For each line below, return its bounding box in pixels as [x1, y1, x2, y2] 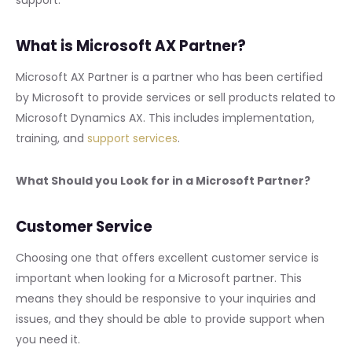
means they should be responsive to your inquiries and [16, 291, 316, 307]
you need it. [16, 332, 80, 348]
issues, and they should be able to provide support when [16, 311, 324, 328]
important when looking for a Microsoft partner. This [16, 270, 302, 287]
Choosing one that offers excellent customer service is [16, 250, 319, 266]
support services [87, 130, 178, 147]
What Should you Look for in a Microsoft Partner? [16, 173, 310, 189]
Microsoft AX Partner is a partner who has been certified [16, 69, 323, 86]
